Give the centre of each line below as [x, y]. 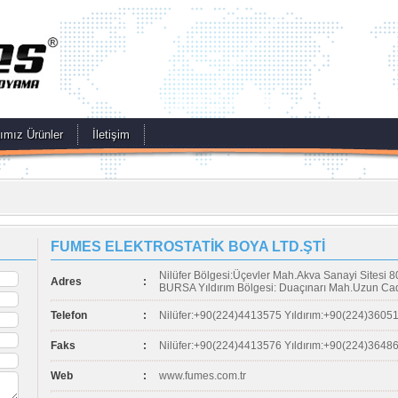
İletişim [111, 135]
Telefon [69, 315]
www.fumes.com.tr [203, 376]
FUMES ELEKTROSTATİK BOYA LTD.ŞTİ [188, 247]
